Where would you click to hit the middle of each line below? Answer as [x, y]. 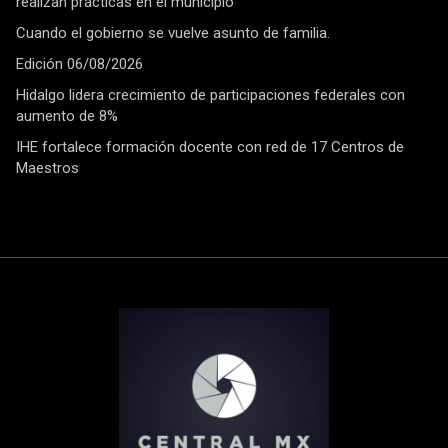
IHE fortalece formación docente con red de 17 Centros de [210, 147]
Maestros [49, 168]
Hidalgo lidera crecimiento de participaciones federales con [210, 95]
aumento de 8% [67, 116]
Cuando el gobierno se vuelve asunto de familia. [173, 33]
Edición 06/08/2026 [79, 64]
